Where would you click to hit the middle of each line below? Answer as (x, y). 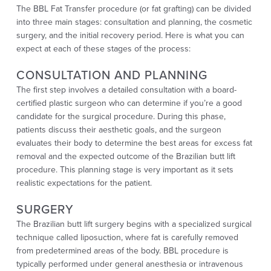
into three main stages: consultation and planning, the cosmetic (134, 22)
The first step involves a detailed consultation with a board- (126, 90)
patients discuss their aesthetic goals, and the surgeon (119, 130)
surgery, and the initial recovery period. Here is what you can (130, 35)
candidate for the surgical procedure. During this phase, (121, 116)
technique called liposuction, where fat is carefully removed (127, 237)
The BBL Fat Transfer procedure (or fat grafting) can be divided (133, 9)
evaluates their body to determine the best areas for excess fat (134, 143)
